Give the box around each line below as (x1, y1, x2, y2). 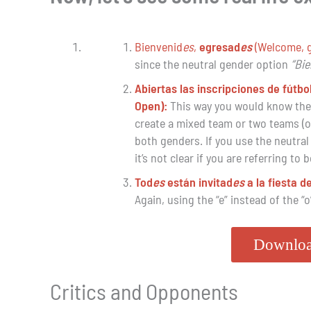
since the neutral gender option (134, 56, 291, 72)
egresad (199, 39, 240, 55)
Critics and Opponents (50, 278, 238, 305)
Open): (134, 98, 170, 114)
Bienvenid (134, 39, 183, 55)
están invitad (164, 174, 233, 190)
